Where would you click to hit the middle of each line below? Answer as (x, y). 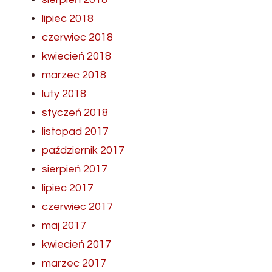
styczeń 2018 (75, 112)
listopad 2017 (75, 131)
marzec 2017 (74, 263)
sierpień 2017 (75, 169)
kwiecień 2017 (76, 244)
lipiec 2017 (68, 188)
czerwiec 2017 (77, 206)
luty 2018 (64, 93)
